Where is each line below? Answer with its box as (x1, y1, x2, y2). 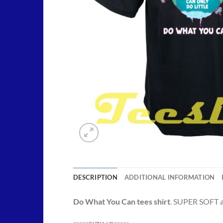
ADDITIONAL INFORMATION (124, 173, 215, 181)
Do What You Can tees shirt (73, 197, 170, 206)
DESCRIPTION (73, 173, 117, 181)
